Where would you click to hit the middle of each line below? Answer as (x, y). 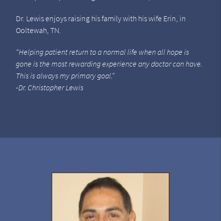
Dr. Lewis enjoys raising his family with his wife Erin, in (101, 18)
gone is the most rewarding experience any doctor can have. (109, 64)
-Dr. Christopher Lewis (49, 88)
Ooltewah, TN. (38, 30)
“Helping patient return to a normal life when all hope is (102, 52)
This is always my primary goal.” (65, 76)
